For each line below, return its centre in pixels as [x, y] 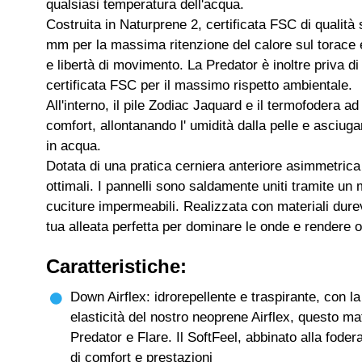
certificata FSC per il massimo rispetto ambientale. [199, 85]
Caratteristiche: [116, 266]
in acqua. [74, 146]
